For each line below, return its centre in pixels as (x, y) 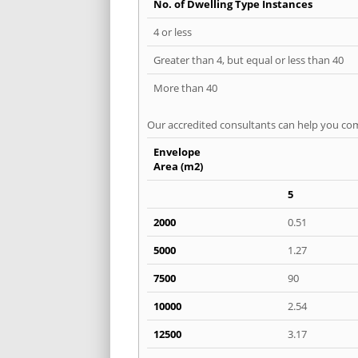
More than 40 (185, 88)
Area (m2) (178, 166)
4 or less (173, 32)
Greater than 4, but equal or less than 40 (249, 60)
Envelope (177, 151)
